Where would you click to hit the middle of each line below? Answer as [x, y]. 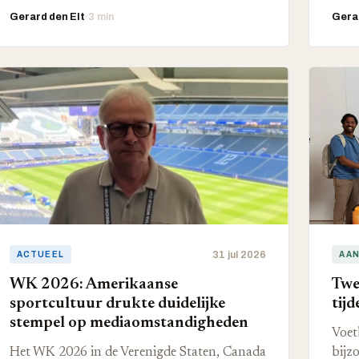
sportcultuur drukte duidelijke [117, 304]
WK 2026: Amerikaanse [93, 284]
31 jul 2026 [240, 254]
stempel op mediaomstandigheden [129, 323]
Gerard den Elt [47, 17]
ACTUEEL [40, 254]
